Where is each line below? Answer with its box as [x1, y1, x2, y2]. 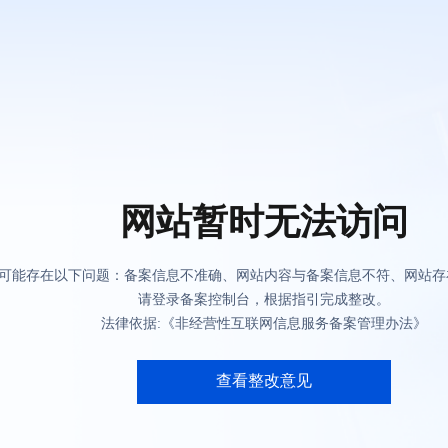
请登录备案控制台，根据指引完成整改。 [138, 292, 390, 307]
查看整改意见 [216, 372, 312, 389]
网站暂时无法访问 [120, 202, 408, 242]
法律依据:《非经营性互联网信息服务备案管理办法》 [101, 316, 427, 331]
